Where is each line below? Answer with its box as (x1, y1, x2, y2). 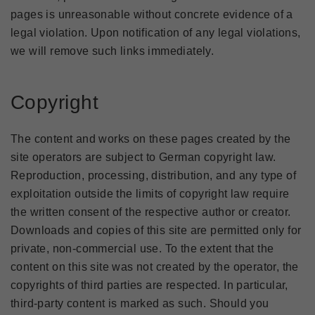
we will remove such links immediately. (11, 45, 214, 57)
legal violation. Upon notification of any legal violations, (11, 27, 301, 39)
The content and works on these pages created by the (11, 133, 291, 145)
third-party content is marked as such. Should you (11, 297, 269, 309)
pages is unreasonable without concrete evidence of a (11, 8, 293, 20)
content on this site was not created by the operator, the (11, 261, 299, 273)
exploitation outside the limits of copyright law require (11, 188, 290, 200)
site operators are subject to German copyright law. (11, 151, 276, 163)
